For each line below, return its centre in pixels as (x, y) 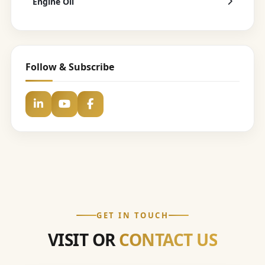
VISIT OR (83, 239)
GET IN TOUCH (132, 215)
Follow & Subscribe (70, 67)
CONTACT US (168, 239)
